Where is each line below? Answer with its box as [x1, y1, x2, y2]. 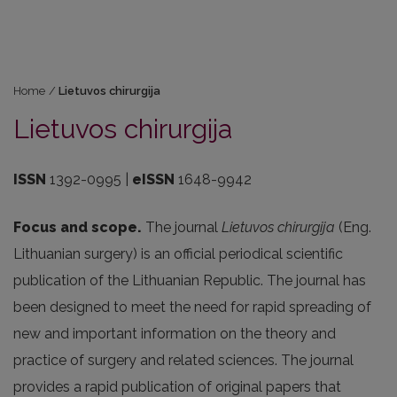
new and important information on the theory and [13, 325, 336, 342]
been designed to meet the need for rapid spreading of [13, 299, 371, 315]
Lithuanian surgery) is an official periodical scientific [13, 245, 343, 262]
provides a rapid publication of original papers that [13, 378, 341, 395]
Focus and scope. [13, 219, 145, 236]
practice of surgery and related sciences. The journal [13, 352, 354, 369]
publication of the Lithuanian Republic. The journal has [13, 272, 366, 289]
